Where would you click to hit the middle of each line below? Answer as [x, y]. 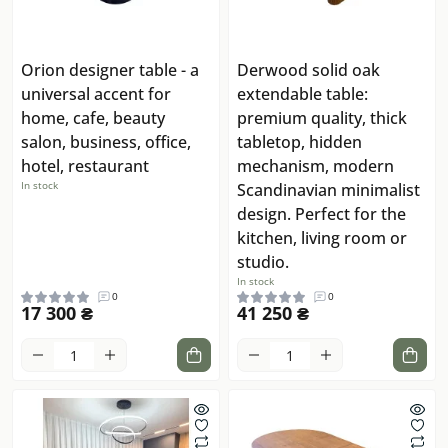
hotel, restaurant [85, 166]
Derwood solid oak [308, 70]
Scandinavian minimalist [328, 190]
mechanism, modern [315, 166]
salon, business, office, [106, 142]
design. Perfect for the [321, 214]
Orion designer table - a [110, 70]
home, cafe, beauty [93, 118]
